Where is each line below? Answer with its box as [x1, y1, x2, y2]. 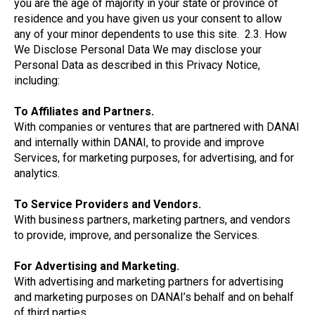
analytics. [14, 167, 60, 180]
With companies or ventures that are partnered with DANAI [14, 120, 300, 134]
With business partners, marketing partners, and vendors [14, 213, 290, 226]
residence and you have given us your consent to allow [14, 12, 282, 25]
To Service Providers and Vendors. [14, 198, 201, 211]
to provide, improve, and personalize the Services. [14, 229, 259, 242]
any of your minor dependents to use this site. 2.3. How [14, 27, 287, 41]
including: [14, 74, 60, 87]
